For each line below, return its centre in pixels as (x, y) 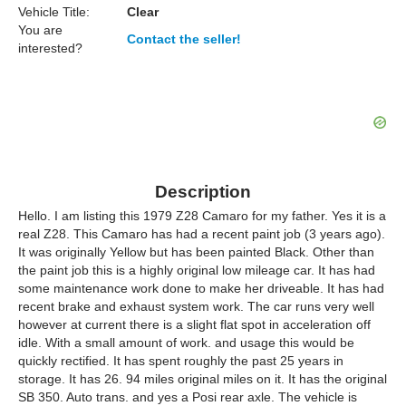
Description (203, 192)
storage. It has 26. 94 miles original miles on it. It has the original (203, 379)
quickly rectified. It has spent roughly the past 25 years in (181, 361)
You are (40, 30)
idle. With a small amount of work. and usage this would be (186, 343)
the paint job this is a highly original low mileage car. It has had (197, 270)
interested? (50, 48)
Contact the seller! (184, 39)
